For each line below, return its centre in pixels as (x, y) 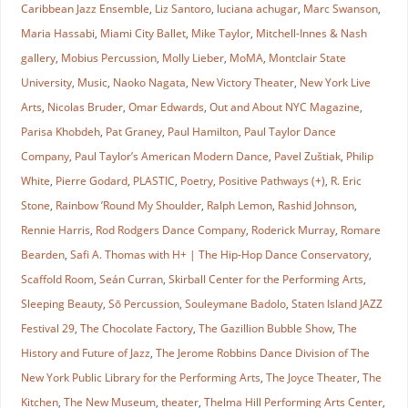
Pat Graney (133, 131)
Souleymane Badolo (235, 303)
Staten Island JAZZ (337, 303)
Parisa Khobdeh (60, 131)
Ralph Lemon (239, 205)
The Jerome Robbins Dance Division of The (262, 352)
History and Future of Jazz (85, 352)
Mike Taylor (220, 33)
